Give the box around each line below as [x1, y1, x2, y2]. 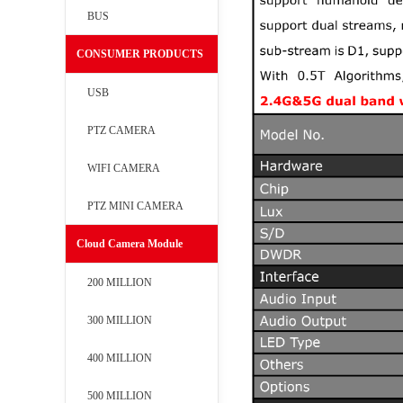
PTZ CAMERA [87, 124, 156, 138]
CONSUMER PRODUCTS [76, 48, 203, 61]
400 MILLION [87, 352, 152, 365]
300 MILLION [87, 314, 152, 327]
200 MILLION [87, 276, 152, 290]
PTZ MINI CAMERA [87, 200, 184, 213]
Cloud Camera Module [76, 237, 183, 251]
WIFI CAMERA [87, 162, 160, 175]
